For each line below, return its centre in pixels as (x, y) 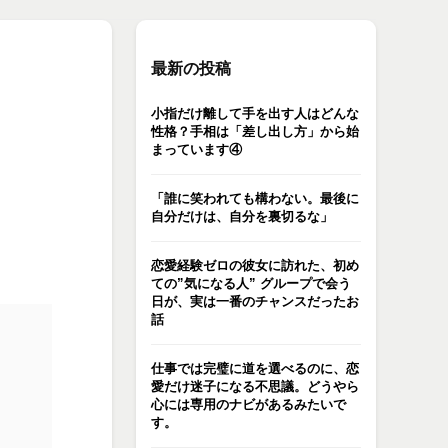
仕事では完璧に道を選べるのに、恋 (255, 368)
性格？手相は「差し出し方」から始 (255, 131)
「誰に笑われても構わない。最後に (255, 198)
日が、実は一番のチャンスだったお (255, 301)
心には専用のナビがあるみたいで (248, 404)
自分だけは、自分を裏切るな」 (242, 216)
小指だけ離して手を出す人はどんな (255, 113)
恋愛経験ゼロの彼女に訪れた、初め (255, 265)
